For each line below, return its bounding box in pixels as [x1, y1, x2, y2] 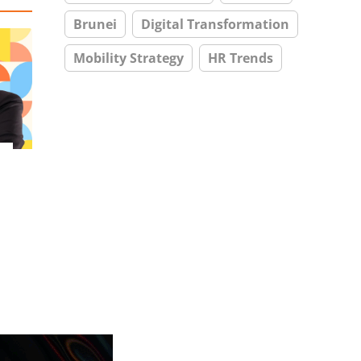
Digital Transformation [141, 15, 289, 33]
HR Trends [208, 49, 273, 67]
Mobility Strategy [73, 49, 184, 67]
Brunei [73, 15, 117, 33]
